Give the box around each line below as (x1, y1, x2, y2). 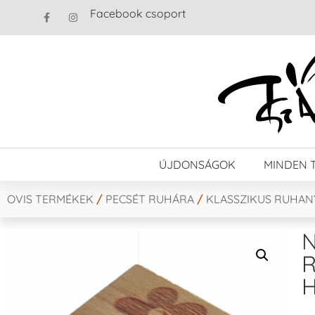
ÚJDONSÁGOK (159, 157, 236, 172)
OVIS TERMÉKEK (7, 191, 94, 206)
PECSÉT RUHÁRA (105, 191, 194, 206)
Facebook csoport (90, 6, 186, 20)
